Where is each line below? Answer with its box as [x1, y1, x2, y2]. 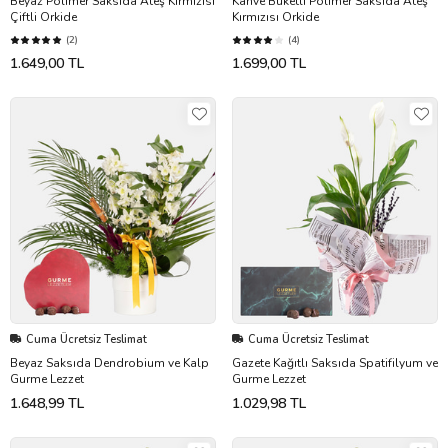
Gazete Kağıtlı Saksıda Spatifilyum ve [232, 354, 438, 371]
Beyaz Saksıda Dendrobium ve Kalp [10, 354, 209, 371]
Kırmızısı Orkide [232, 8, 319, 25]
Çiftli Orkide [10, 8, 77, 25]
